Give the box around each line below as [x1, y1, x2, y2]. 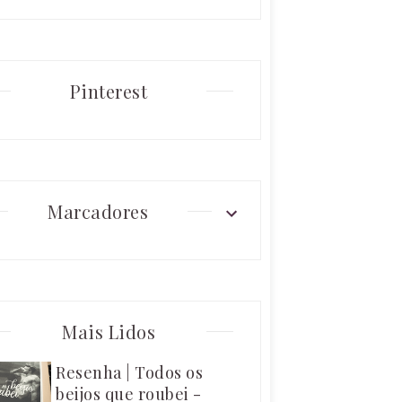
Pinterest [69, 78, 148, 103]
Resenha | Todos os [56, 361, 203, 383]
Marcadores [48, 198, 148, 223]
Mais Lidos [62, 319, 155, 344]
